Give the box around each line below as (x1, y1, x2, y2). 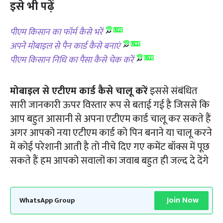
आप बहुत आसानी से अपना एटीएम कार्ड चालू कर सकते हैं (10, 111, 211, 128)
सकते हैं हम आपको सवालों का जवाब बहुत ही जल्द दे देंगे (10, 152, 209, 170)
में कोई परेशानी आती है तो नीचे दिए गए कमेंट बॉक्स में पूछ (10, 138, 210, 156)
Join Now (167, 194, 199, 208)
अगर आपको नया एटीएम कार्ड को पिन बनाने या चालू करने (10, 124, 212, 142)
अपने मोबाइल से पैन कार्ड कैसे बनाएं (10, 38, 120, 54)
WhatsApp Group (19, 195, 75, 207)
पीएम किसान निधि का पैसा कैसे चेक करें (10, 52, 133, 68)
